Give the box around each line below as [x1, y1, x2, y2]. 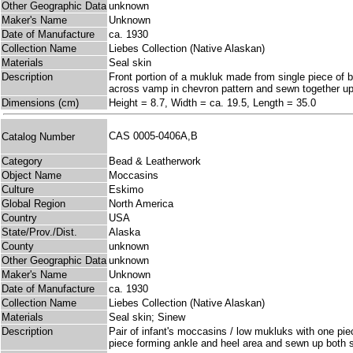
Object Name [2, 169, 61, 182]
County [2, 240, 34, 253]
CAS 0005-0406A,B [109, 130, 204, 143]
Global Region [2, 198, 65, 210]
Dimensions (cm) [2, 97, 79, 110]
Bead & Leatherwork [109, 155, 201, 168]
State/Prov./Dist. [2, 226, 77, 239]
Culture [2, 184, 34, 196]
